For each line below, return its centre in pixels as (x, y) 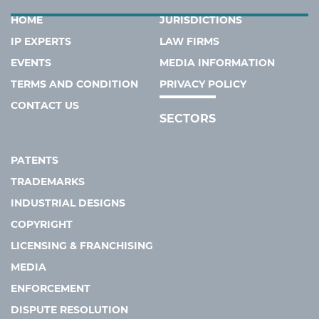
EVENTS (31, 63)
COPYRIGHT (42, 225)
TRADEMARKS (48, 182)
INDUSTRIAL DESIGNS (68, 203)
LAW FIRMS (189, 42)
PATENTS (35, 161)
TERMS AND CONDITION (74, 84)
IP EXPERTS (41, 42)
